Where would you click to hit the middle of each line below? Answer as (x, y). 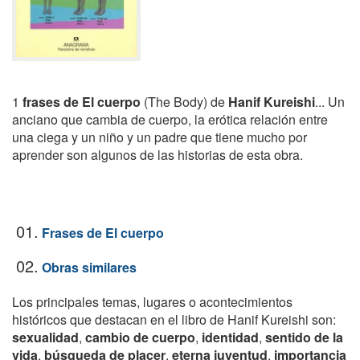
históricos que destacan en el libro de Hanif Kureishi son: (174, 319)
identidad (230, 337)
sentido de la (304, 337)
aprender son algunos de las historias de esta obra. (157, 155)
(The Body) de (184, 102)
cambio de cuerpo (140, 337)
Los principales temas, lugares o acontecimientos (152, 302)
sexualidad (45, 337)
